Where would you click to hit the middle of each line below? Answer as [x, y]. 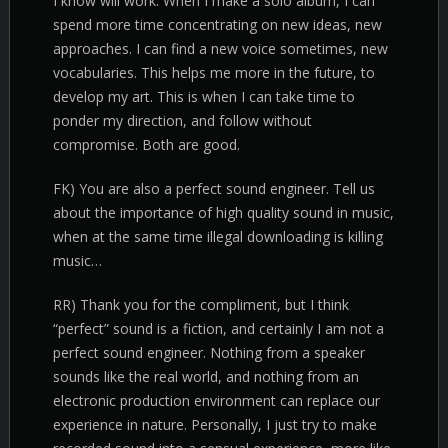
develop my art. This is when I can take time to [204, 96]
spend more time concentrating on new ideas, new [217, 24]
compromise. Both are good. [146, 144]
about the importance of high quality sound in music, [223, 212]
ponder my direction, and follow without [182, 120]
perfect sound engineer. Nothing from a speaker [209, 352]
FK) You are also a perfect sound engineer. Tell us [214, 188]
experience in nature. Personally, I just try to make [215, 424]
